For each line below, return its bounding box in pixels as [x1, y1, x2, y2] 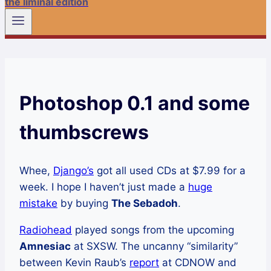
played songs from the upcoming [72, 224, 234, 237]
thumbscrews [19, 120, 149, 144]
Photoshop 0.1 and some [19, 91, 250, 115]
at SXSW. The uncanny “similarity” [71, 240, 238, 253]
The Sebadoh [111, 197, 178, 210]
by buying [57, 197, 111, 210]
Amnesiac [19, 240, 71, 253]
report [129, 256, 159, 269]
